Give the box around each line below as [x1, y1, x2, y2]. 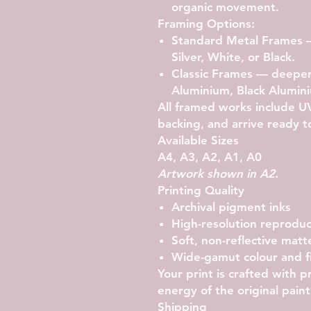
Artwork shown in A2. [158, 166, 278, 180]
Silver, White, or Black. [171, 49, 295, 64]
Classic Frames [171, 66, 253, 81]
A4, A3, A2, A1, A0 [158, 149, 262, 164]
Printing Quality [158, 183, 244, 197]
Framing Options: [158, 16, 255, 31]
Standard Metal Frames [171, 33, 303, 47]
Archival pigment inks [171, 199, 291, 214]
